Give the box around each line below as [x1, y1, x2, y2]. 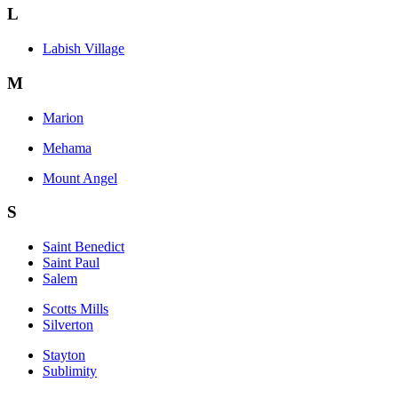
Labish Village [43, 41, 124, 57]
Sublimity [43, 363, 97, 379]
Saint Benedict [43, 239, 124, 255]
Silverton [43, 317, 93, 333]
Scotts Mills [43, 301, 108, 317]
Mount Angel [43, 170, 117, 186]
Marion [43, 109, 84, 125]
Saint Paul [43, 255, 99, 271]
